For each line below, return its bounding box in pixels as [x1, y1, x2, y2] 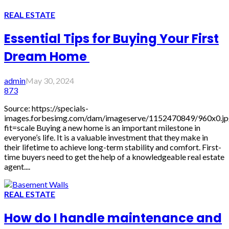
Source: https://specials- [4, 103, 88, 113]
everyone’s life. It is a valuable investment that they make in [4, 132, 208, 143]
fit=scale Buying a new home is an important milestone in [4, 123, 200, 133]
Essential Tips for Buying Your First [4, 30, 219, 48]
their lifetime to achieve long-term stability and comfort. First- [4, 142, 221, 152]
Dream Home [4, 48, 89, 65]
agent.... [4, 162, 30, 172]
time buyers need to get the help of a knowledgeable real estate [4, 152, 224, 162]
